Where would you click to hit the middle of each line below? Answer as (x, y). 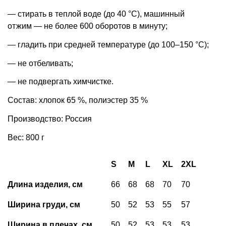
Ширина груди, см (44, 204)
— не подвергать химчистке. (61, 82)
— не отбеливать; (40, 63)
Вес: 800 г (26, 137)
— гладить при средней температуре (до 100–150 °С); (108, 44)
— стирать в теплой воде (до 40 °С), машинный (96, 14)
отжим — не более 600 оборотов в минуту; (88, 26)
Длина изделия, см (45, 184)
